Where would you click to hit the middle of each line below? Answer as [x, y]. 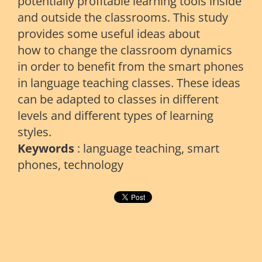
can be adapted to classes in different [118, 99]
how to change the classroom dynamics [125, 50]
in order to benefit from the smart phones [131, 67]
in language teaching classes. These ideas [129, 83]
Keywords [46, 149]
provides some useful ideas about [109, 34]
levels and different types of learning [116, 116]
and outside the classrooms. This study [123, 18]
